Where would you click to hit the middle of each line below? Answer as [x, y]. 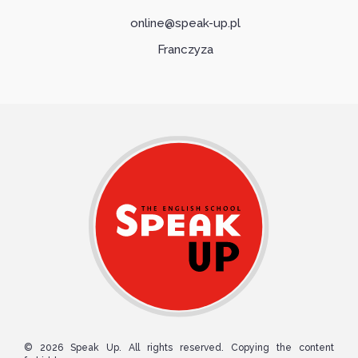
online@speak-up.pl [185, 24]
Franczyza [185, 50]
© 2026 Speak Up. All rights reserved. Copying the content [179, 347]
